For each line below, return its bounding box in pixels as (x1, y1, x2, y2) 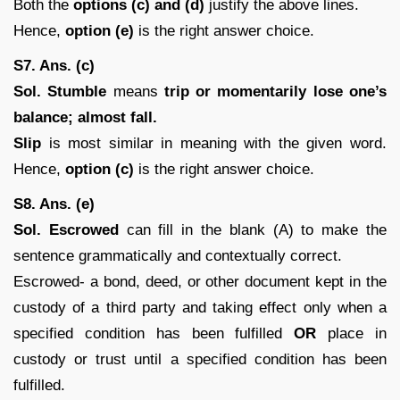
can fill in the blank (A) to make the (126, 221, 387, 238)
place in (328, 324, 387, 342)
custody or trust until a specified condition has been (13, 350, 387, 368)
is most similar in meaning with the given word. (48, 134, 387, 152)
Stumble (47, 82, 113, 100)
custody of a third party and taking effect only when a (13, 298, 387, 316)
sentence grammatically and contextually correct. (13, 246, 342, 264)
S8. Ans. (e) (13, 195, 95, 212)
